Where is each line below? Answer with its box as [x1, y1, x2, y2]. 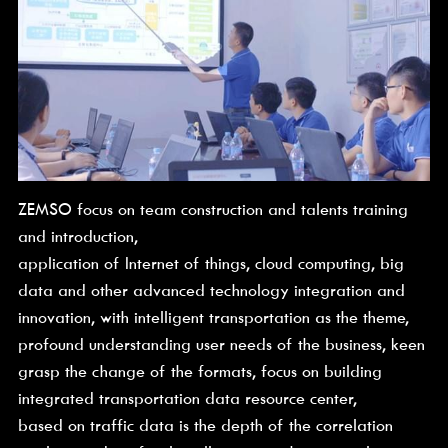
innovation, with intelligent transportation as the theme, [17, 308, 409, 328]
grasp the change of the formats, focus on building [17, 362, 382, 382]
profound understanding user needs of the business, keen [17, 335, 425, 355]
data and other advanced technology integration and [17, 281, 405, 301]
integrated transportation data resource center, [17, 389, 357, 409]
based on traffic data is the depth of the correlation [17, 416, 393, 436]
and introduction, [17, 227, 138, 247]
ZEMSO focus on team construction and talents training [17, 200, 408, 220]
